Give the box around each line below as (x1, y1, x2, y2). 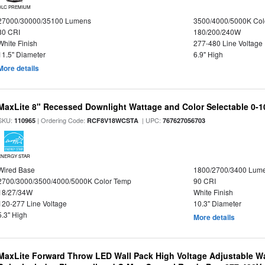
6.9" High (193, 49, 223, 59)
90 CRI (193, 175, 216, 186)
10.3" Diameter (193, 198, 241, 208)
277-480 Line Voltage (193, 37, 263, 48)
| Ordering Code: (35, 115, 88, 125)
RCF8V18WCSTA (87, 115, 139, 125)
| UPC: (138, 115, 163, 125)
